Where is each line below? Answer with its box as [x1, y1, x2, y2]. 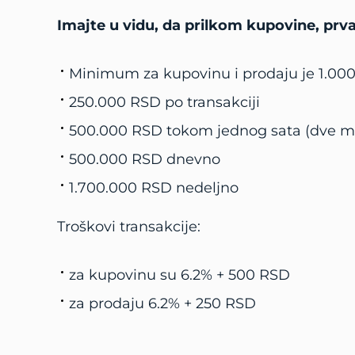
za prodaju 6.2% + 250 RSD [69, 295, 256, 312]
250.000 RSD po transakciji [69, 94, 260, 111]
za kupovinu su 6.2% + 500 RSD [69, 266, 290, 284]
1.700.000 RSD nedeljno [69, 179, 239, 197]
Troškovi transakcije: [57, 218, 200, 235]
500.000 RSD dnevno [69, 151, 220, 168]
